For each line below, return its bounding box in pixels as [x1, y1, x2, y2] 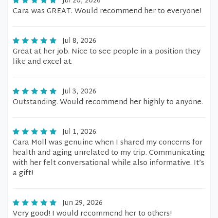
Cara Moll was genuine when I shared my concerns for [13, 136, 202, 149]
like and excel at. [13, 55, 73, 69]
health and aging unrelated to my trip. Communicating [13, 146, 205, 160]
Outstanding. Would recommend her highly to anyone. [13, 96, 203, 109]
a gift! [13, 167, 33, 180]
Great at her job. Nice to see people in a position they [13, 45, 200, 58]
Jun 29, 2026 [62, 197, 103, 209]
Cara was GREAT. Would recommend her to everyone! [13, 5, 201, 18]
